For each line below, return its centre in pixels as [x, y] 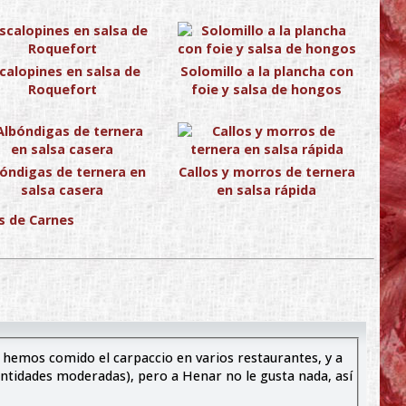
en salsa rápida [267, 189]
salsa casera [63, 189]
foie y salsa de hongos [267, 89]
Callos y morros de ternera [266, 171]
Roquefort [62, 89]
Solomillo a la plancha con [266, 71]
